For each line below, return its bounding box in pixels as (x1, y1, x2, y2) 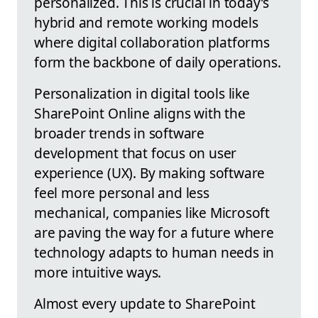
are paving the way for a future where (34, 223, 274, 243)
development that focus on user (34, 143, 237, 163)
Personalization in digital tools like (34, 84, 250, 104)
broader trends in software (34, 124, 205, 143)
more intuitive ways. (34, 263, 162, 283)
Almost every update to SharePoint (34, 294, 256, 314)
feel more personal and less (34, 183, 209, 203)
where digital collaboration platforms (34, 33, 270, 53)
